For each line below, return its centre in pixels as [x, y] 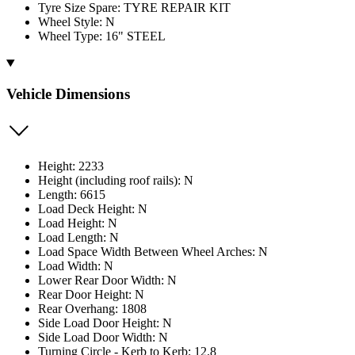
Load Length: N [78, 237]
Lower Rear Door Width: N [107, 280]
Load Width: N [76, 265]
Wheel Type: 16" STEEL [102, 36]
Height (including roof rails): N [116, 180]
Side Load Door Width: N [103, 337]
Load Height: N [78, 223]
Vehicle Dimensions [68, 94]
